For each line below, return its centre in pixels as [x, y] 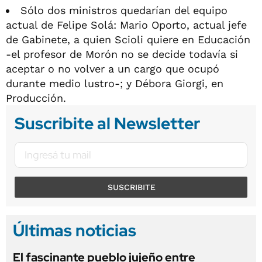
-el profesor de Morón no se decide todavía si [122, 54]
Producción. [36, 98]
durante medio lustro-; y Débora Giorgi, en [115, 83]
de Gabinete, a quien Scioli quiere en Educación [128, 39]
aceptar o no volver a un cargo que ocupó [113, 68]
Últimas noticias [75, 230]
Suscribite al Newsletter [107, 123]
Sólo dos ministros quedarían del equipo [124, 10]
